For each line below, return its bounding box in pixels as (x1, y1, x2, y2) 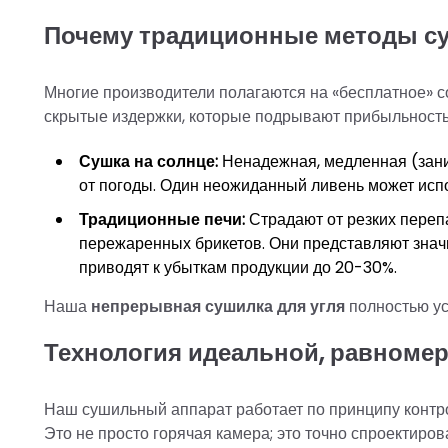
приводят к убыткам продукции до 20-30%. (79, 256, 397, 280)
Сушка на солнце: (79, 150, 218, 174)
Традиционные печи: (79, 208, 245, 232)
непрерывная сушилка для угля (91, 295, 345, 319)
